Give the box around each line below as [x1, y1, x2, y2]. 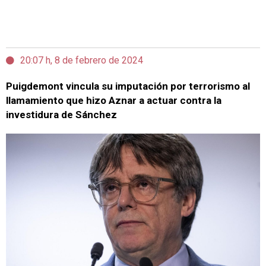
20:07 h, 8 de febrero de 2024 [20, 55, 143, 66]
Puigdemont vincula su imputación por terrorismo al [6, 80, 250, 92]
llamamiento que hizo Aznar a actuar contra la [6, 94, 221, 106]
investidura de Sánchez [6, 109, 117, 121]
